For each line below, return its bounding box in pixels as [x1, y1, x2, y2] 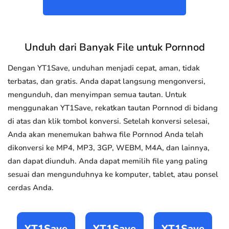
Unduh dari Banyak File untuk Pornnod [24, 40, 205, 55]
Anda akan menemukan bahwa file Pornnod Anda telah [8, 129, 203, 140]
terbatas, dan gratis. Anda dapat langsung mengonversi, [8, 76, 205, 87]
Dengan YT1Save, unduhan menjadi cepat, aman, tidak [8, 63, 200, 74]
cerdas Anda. [8, 182, 54, 193]
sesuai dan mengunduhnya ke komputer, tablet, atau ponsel [8, 169, 218, 180]
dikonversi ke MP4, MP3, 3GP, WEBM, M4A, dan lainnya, [8, 143, 210, 153]
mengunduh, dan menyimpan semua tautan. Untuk [8, 89, 187, 100]
